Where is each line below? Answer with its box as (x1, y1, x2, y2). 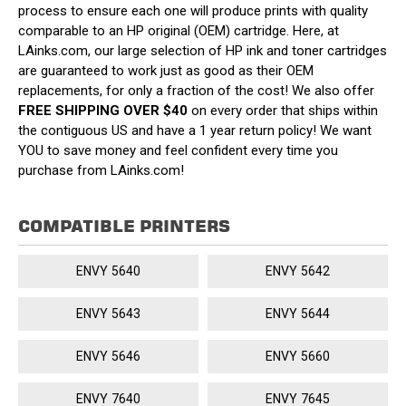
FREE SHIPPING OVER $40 (18, 101, 188, 119)
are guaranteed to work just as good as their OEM (18, 62, 314, 79)
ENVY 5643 (75, 305, 141, 321)
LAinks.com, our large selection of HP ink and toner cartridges (18, 42, 387, 59)
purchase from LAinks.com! (18, 161, 184, 179)
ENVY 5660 (265, 348, 331, 363)
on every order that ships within (188, 101, 378, 119)
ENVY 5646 (75, 348, 141, 363)
